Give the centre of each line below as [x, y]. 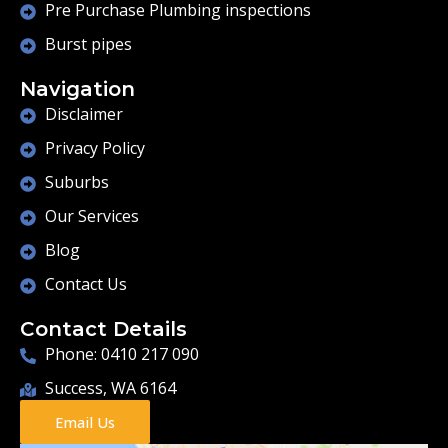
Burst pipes [88, 44]
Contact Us [86, 284]
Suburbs [77, 182]
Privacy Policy [95, 148]
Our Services [92, 216]
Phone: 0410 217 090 [122, 354]
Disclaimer [84, 114]
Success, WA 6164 [110, 388]
